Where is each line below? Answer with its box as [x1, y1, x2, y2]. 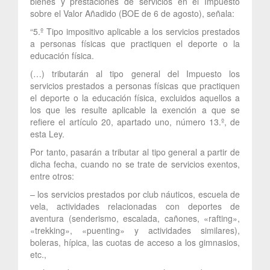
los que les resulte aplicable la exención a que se [30, 103, 240, 116]
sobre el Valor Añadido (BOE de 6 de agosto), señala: [30, 7, 234, 19]
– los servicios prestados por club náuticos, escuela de [30, 187, 240, 200]
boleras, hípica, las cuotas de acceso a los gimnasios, [30, 236, 240, 248]
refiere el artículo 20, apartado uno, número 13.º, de [30, 115, 240, 128]
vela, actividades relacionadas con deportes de [30, 199, 240, 212]
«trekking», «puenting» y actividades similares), [30, 224, 240, 236]
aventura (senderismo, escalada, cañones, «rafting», [30, 212, 240, 224]
